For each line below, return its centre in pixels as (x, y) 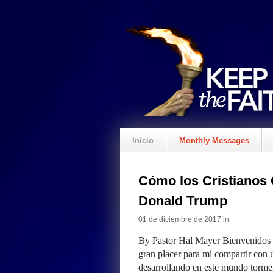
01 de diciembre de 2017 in (184, 219)
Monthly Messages (214, 140)
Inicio (143, 140)
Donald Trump (183, 201)
